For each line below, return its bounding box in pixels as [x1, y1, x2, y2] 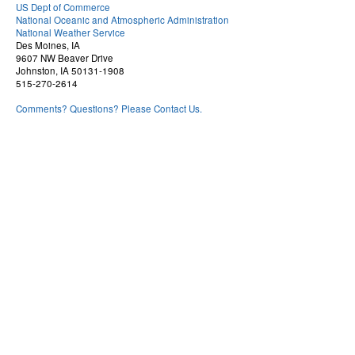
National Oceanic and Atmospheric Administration [16, 13, 229, 27]
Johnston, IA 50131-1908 [16, 64, 124, 78]
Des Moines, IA [16, 39, 80, 52]
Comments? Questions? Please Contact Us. [16, 102, 202, 116]
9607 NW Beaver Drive [16, 52, 113, 65]
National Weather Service [16, 26, 125, 40]
